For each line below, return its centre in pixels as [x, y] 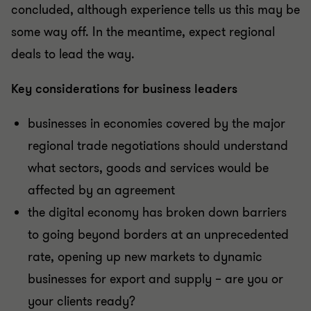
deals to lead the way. [73, 54]
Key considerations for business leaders [124, 89]
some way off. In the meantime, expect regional [143, 32]
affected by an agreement [101, 190]
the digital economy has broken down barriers [157, 212]
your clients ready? [82, 301]
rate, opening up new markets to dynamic [145, 257]
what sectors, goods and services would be [148, 168]
